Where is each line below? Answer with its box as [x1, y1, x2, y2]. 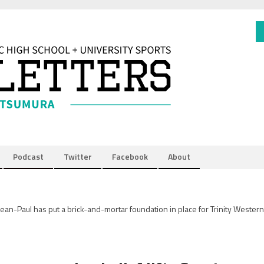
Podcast [13, 150, 44, 163]
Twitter [64, 150, 92, 163]
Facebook [112, 150, 148, 163]
